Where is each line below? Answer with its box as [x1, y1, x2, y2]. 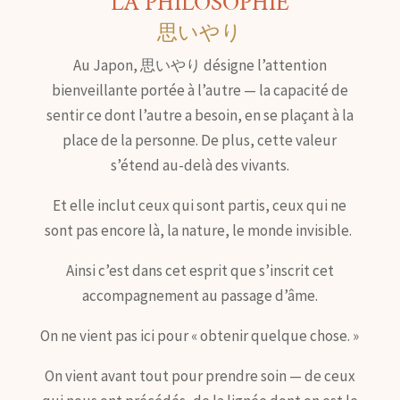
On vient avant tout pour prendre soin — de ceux [44, 366, 355, 387]
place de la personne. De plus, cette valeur [62, 130, 337, 151]
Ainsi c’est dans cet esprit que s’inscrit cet [65, 261, 334, 281]
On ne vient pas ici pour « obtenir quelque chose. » [40, 326, 360, 346]
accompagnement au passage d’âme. [81, 286, 318, 306]
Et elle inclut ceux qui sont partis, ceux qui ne [53, 196, 347, 216]
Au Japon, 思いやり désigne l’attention [72, 55, 327, 76]
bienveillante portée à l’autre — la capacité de [51, 80, 348, 101]
